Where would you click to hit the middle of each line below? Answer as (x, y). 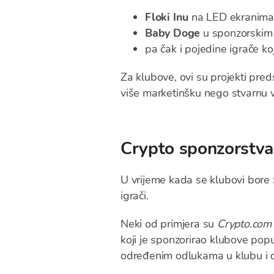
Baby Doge (173, 33)
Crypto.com (243, 224)
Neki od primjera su (168, 224)
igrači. (135, 196)
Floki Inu (167, 17)
